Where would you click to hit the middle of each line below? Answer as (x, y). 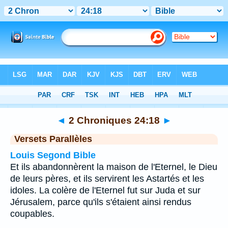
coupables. (32, 214)
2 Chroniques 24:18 (114, 120)
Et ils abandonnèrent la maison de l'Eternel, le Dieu (114, 167)
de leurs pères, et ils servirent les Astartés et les (107, 179)
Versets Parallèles (53, 139)
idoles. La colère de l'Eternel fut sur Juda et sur (105, 190)
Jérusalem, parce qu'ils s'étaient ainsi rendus (101, 202)
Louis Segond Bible (53, 155)
